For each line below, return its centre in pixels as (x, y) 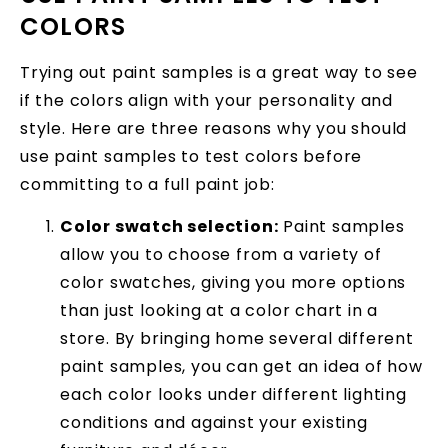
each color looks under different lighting (233, 394)
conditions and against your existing (214, 422)
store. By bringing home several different (237, 338)
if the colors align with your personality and (206, 100)
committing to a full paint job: (147, 184)
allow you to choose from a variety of (221, 254)
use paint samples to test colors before (191, 156)
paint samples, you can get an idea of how (241, 366)
